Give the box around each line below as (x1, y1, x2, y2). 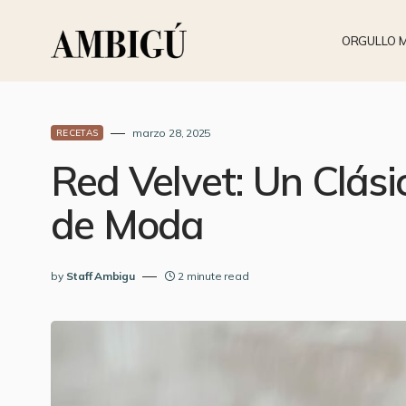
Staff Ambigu (65, 269, 135, 283)
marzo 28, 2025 (132, 126, 211, 140)
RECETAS (56, 127, 99, 139)
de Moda (51, 199, 204, 249)
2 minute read (178, 269, 249, 283)
